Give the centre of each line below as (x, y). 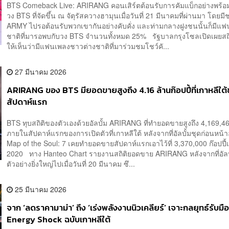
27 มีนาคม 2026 (40, 71)
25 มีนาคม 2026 (40, 189)
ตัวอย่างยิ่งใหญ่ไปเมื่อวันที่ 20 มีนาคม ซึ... (71, 164)
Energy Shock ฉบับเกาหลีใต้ (59, 220)
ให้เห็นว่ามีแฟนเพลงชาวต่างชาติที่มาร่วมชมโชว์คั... (88, 46)
